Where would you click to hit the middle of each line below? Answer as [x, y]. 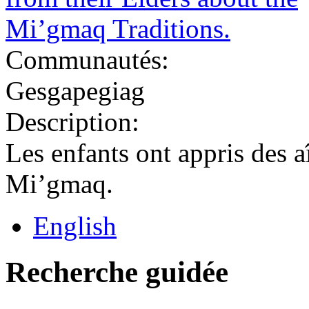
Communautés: [91, 59]
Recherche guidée [117, 272]
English [75, 226]
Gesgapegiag [75, 90]
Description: [76, 121]
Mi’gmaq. [59, 183]
